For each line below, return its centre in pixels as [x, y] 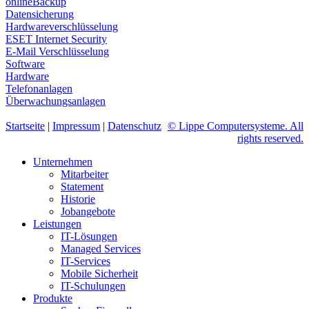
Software [25, 63]
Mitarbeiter [84, 174]
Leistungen [57, 223]
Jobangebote [88, 211]
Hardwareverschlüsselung [62, 26]
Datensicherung [40, 14]
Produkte [53, 298]
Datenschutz [134, 126]
